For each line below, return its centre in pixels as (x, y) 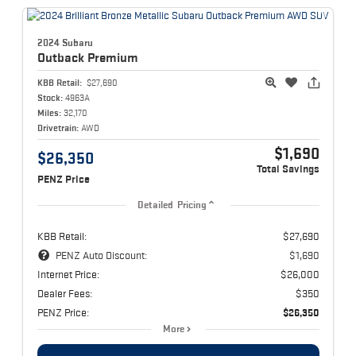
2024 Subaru (65, 42)
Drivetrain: (58, 127)
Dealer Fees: (64, 293)
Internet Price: (68, 274)
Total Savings (288, 168)
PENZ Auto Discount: (101, 255)
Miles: (49, 112)
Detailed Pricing (172, 205)
